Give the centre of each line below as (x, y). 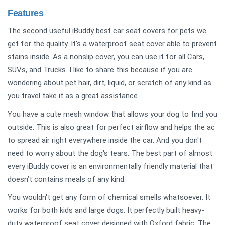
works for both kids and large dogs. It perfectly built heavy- (106, 211)
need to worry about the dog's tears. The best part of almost (110, 153)
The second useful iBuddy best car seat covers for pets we (107, 31)
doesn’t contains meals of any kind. (68, 180)
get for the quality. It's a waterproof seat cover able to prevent (112, 44)
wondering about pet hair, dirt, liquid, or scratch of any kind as (109, 83)
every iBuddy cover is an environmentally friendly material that (110, 166)
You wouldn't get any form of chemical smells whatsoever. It (109, 198)
